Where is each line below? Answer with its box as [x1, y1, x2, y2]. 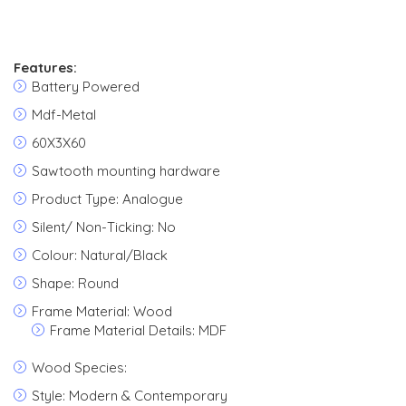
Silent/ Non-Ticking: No [32, 218, 176, 236]
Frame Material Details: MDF [50, 322, 227, 339]
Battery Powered [32, 78, 140, 95]
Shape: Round [32, 275, 119, 292]
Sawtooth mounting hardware [32, 162, 220, 179]
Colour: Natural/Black [32, 246, 168, 264]
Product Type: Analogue [32, 190, 183, 208]
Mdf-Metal [32, 106, 96, 123]
